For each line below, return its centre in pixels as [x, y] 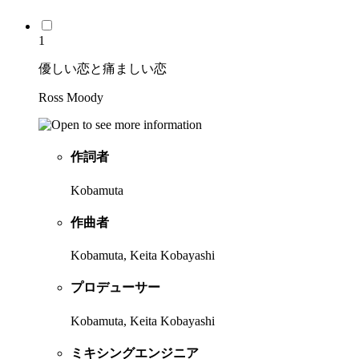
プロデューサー [115, 288]
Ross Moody [71, 98]
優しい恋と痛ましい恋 [103, 69]
